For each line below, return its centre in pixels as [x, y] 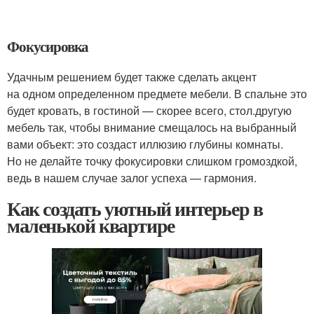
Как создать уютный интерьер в [135, 209]
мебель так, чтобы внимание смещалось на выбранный [152, 127]
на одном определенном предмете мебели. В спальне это [157, 94]
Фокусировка [48, 46]
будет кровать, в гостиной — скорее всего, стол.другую [149, 110]
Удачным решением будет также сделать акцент [132, 77]
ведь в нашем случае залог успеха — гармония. [132, 178]
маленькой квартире [91, 225]
